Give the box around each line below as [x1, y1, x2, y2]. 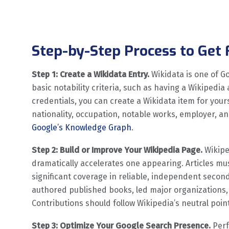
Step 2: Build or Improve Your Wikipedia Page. [32, 145, 202, 155]
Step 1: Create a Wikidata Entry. [32, 69, 149, 79]
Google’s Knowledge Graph [32, 122, 131, 132]
